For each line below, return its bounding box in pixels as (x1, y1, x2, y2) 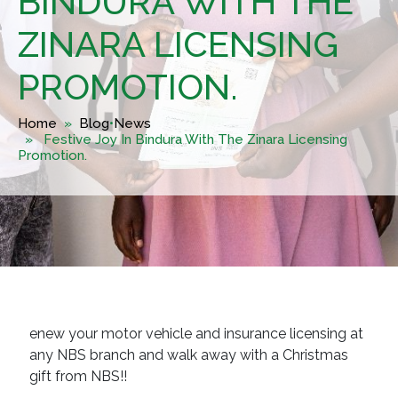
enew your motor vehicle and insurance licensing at (28, 325, 363, 342)
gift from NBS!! (28, 368, 127, 385)
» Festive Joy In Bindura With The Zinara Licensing (18, 131, 347, 147)
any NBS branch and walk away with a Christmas (28, 346, 348, 363)
